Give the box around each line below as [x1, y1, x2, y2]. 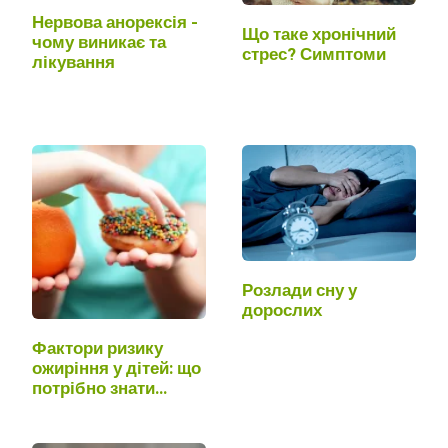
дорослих [242, 298, 322, 324]
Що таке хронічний [242, 21, 396, 47]
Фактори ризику [32, 336, 163, 362]
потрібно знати [32, 376, 155, 402]
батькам [32, 396, 101, 422]
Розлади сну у [242, 278, 357, 304]
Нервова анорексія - [32, 10, 198, 36]
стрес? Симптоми [242, 41, 386, 67]
